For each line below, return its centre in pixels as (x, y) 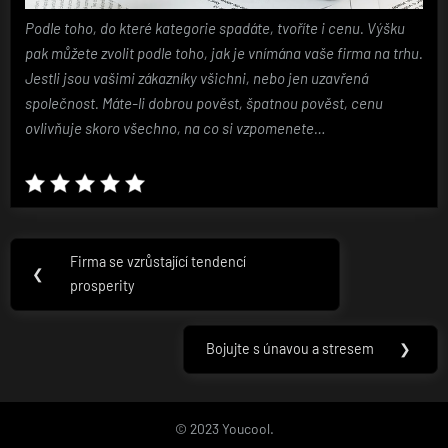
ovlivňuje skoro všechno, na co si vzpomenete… (175, 128)
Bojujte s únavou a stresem (289, 349)
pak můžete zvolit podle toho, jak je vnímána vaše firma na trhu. (224, 53)
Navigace (68, 249)
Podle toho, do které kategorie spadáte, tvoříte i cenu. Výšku (215, 28)
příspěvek (74, 329)
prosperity (103, 286)
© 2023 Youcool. (224, 428)
